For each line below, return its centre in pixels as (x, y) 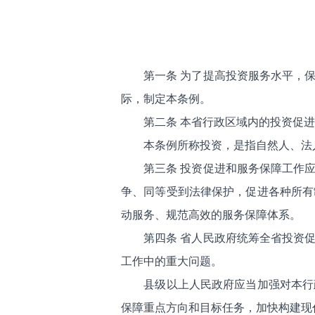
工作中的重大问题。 (172, 261)
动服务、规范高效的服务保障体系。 (211, 215)
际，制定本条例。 (166, 99)
